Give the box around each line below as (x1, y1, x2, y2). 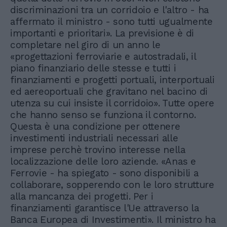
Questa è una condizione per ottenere (10, 121, 180, 133)
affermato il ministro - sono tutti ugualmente (10, 16, 213, 28)
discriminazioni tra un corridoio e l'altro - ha (10, 4, 209, 16)
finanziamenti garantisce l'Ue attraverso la (10, 202, 199, 214)
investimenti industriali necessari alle (10, 132, 178, 144)
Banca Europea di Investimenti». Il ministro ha (10, 214, 216, 226)
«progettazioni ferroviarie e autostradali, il (10, 51, 196, 63)
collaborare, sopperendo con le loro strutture (10, 179, 214, 191)
